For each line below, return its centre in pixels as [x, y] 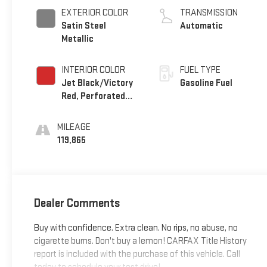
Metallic [77, 39]
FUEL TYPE [201, 70]
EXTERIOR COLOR [94, 13]
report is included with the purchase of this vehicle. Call [137, 254]
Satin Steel [83, 26]
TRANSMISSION [209, 13]
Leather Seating [93, 109]
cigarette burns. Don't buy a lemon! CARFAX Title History [140, 241]
